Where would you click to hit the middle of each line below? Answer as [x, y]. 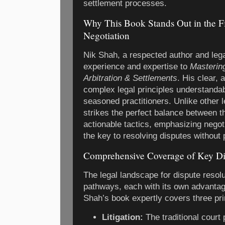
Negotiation [106, 36]
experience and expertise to [137, 67]
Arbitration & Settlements [130, 78]
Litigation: [123, 217]
